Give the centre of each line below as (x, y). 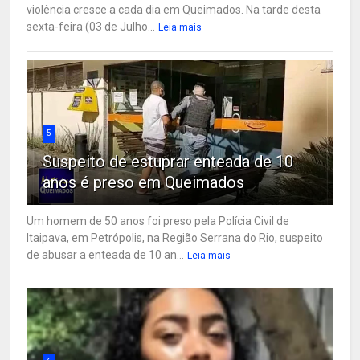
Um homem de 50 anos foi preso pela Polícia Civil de (158, 221)
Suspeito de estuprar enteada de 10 (168, 161)
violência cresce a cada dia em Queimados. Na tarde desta (174, 9)
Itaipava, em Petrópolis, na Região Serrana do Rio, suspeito (175, 237)
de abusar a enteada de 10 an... (106, 254)
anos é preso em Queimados (144, 182)
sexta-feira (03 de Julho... (91, 26)
